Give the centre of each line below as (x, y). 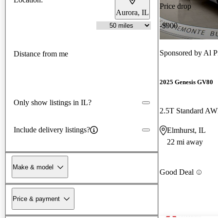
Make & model (33, 167)
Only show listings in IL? (53, 102)
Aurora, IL (132, 12)
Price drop (175, 6)
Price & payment (36, 199)
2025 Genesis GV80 (186, 82)
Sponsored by (182, 53)
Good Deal (177, 172)
